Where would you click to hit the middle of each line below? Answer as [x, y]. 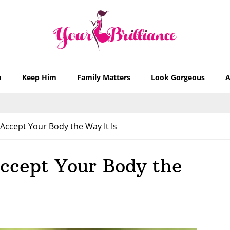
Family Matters [104, 77]
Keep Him [39, 77]
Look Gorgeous [178, 77]
